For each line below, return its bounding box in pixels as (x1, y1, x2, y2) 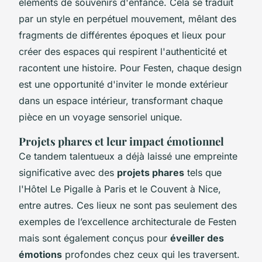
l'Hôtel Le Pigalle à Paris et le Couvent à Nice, (19, 182, 221, 195)
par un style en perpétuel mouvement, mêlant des (19, 12, 236, 25)
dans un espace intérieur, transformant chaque (19, 94, 223, 106)
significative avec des (19, 166, 117, 178)
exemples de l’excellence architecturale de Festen (19, 215, 236, 227)
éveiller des (170, 232, 224, 244)
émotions (19, 248, 62, 260)
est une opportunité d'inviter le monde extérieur (19, 78, 228, 90)
